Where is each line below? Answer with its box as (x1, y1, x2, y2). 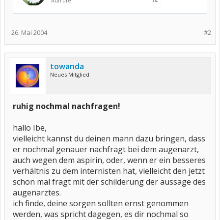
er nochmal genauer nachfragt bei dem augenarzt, (13, 144, 199, 155)
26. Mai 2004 (11, 28, 47, 37)
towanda (50, 61, 84, 72)
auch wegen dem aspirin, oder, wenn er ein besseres (13, 155, 206, 165)
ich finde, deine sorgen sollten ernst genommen (13, 198, 189, 209)
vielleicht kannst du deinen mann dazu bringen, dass (13, 133, 205, 144)
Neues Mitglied (50, 71, 89, 78)
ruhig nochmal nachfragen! (13, 101, 120, 111)
